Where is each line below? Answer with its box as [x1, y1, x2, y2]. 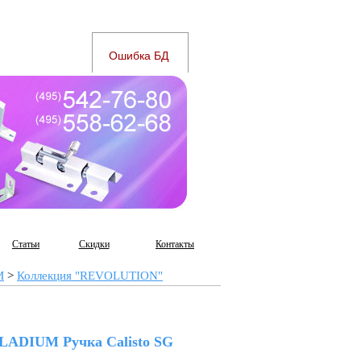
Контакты [156, 239, 194, 250]
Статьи [12, 239, 39, 250]
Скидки [78, 239, 110, 250]
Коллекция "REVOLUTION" [17, 269, 163, 282]
